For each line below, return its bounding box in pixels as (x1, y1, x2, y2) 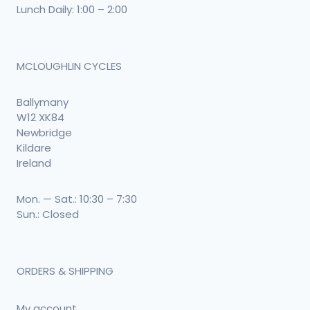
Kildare (17, 140, 51, 156)
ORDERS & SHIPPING (17, 264, 113, 279)
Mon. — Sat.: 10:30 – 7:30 (17, 192, 137, 207)
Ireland (17, 156, 51, 171)
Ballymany (17, 95, 69, 110)
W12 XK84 (17, 110, 64, 125)
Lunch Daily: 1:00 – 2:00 (17, 2, 127, 17)
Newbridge (17, 125, 72, 140)
